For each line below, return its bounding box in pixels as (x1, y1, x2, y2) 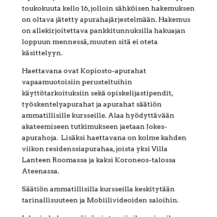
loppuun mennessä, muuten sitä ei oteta (21, 38, 158, 46)
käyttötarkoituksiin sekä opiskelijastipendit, (21, 89, 173, 97)
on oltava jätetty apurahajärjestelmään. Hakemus (21, 15, 190, 24)
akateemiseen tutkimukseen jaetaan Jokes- (21, 123, 167, 131)
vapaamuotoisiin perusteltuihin (21, 78, 132, 86)
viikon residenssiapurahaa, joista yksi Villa (21, 145, 168, 153)
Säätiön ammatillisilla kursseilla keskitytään (21, 185, 175, 193)
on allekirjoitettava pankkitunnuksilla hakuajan (21, 27, 186, 35)
